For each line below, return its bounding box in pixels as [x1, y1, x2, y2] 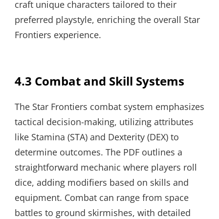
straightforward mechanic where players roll [15, 161, 197, 173]
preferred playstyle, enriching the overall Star [15, 14, 200, 25]
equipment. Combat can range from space [15, 192, 189, 203]
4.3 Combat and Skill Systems [15, 73, 184, 89]
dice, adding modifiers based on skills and [15, 176, 189, 188]
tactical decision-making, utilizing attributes [15, 116, 194, 128]
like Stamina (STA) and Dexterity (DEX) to [15, 131, 179, 143]
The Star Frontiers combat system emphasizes [15, 101, 204, 112]
